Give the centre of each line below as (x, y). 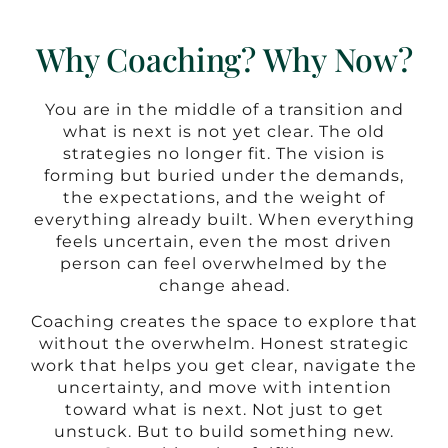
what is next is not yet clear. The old (224, 131)
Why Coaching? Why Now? (224, 58)
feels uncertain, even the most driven (224, 241)
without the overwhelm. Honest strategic (224, 343)
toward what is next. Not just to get (224, 409)
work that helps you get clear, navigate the (224, 365)
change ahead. (224, 285)
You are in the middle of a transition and (224, 109)
